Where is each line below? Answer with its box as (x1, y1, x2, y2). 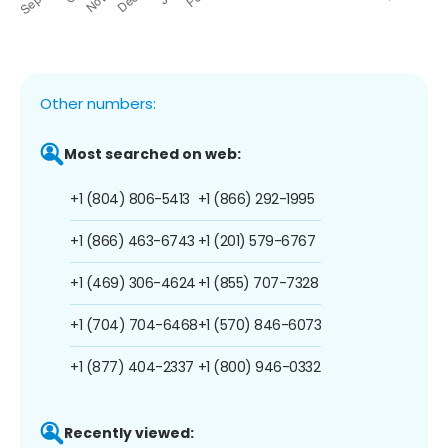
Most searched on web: (64, 143, 241, 164)
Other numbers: (40, 92, 156, 114)
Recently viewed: (64, 422, 194, 443)
